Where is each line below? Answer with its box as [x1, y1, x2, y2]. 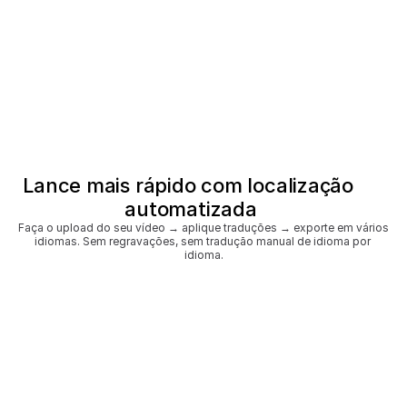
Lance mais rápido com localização [23, 174, 353, 197]
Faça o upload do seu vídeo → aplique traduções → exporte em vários [18, 221, 389, 234]
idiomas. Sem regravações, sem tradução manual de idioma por [34, 234, 371, 248]
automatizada [124, 197, 257, 221]
